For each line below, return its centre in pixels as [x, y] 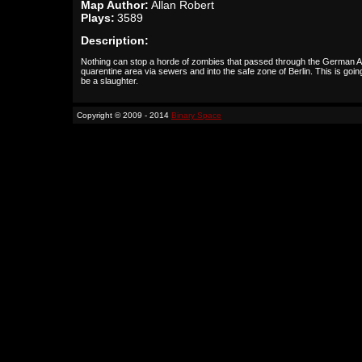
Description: [115, 40]
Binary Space [196, 115]
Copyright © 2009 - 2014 [124, 115]
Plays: [98, 18]
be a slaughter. [109, 81]
